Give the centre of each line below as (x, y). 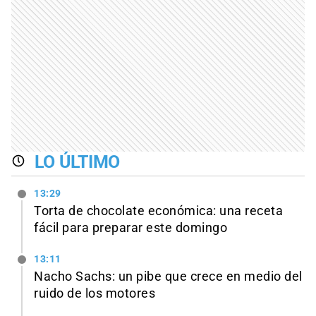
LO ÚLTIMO (77, 162)
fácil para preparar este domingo (130, 227)
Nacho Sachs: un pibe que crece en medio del (168, 276)
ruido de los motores (95, 293)
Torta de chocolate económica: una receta (158, 211)
